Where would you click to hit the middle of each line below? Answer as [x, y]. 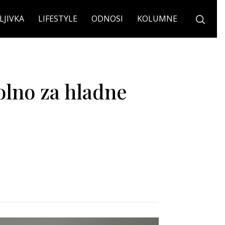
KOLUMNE [157, 19]
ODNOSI [107, 19]
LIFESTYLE [58, 19]
